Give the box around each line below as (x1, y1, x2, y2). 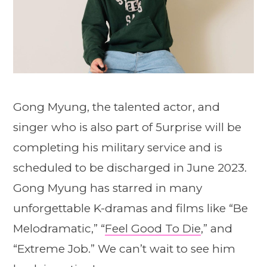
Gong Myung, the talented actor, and (13, 100, 220, 114)
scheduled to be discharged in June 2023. (13, 161, 247, 175)
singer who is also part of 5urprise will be (13, 120, 241, 135)
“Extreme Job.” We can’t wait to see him (13, 242, 235, 256)
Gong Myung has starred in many (13, 181, 202, 195)
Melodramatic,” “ (13, 222, 105, 236)
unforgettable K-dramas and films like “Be (13, 201, 248, 216)
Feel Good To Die (105, 222, 201, 236)
